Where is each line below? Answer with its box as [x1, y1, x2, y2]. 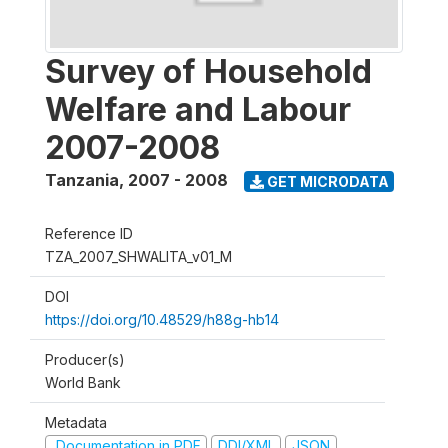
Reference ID [45, 225, 133, 242]
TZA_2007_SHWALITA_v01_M [45, 248, 232, 265]
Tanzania [45, 170, 119, 190]
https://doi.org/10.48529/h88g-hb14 [45, 311, 279, 328]
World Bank [45, 374, 121, 391]
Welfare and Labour [45, 90, 351, 129]
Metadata [45, 414, 107, 431]
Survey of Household [45, 52, 372, 91]
